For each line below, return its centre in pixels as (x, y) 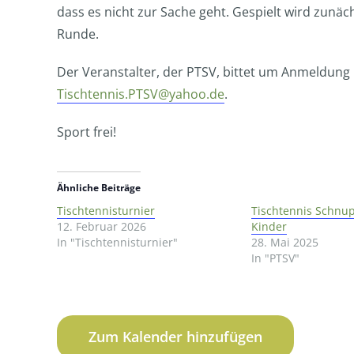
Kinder (269, 226)
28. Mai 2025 (284, 242)
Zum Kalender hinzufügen (175, 337)
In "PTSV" (275, 258)
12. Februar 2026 (102, 226)
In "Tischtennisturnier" (117, 242)
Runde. (78, 34)
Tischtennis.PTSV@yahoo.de (141, 94)
